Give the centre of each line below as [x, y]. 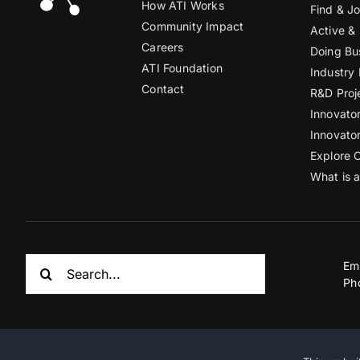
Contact [163, 88]
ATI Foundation [182, 67]
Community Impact [193, 26]
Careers [163, 47]
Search [47, 262]
